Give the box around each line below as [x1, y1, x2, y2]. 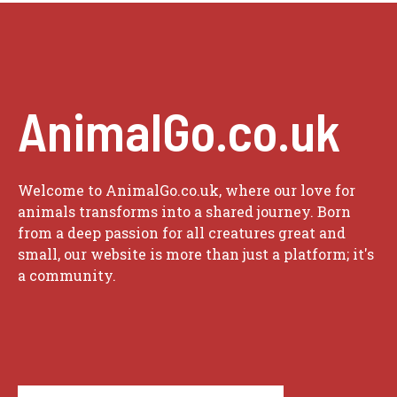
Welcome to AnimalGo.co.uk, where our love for [18, 181, 355, 200]
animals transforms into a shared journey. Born [18, 202, 351, 222]
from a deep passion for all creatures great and [18, 223, 346, 243]
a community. [18, 266, 116, 285]
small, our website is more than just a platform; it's [18, 245, 374, 264]
